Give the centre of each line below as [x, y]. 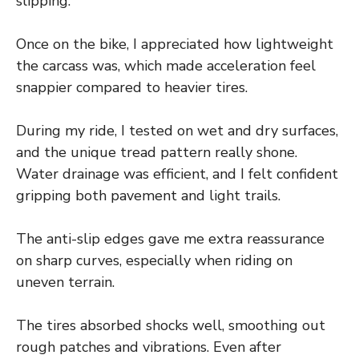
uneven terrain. [65, 282]
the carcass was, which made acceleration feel [166, 65]
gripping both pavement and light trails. [148, 195]
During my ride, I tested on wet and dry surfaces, [177, 130]
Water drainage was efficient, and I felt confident [177, 173]
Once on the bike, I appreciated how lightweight [175, 44]
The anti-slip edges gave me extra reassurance [170, 238]
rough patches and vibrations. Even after [149, 347]
